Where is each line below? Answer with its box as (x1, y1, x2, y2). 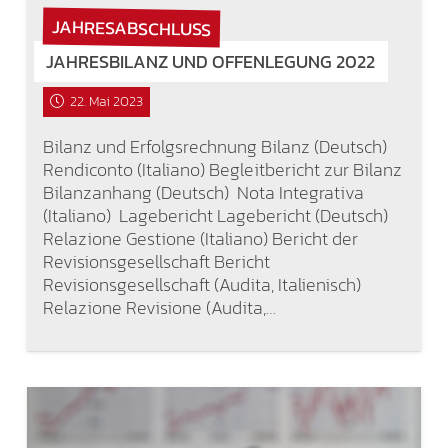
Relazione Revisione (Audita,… (42, 294, 276, 322)
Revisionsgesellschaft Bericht (42, 248, 270, 276)
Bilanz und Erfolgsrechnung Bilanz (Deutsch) (42, 133, 387, 161)
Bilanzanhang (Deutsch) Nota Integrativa (42, 179, 364, 207)
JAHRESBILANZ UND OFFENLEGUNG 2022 (46, 47, 376, 75)
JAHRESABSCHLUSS (51, 13, 211, 43)
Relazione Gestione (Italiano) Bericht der (42, 225, 358, 253)
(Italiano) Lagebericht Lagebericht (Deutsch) (42, 202, 388, 230)
